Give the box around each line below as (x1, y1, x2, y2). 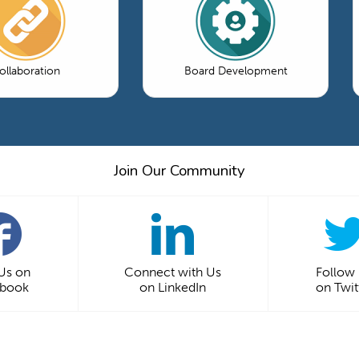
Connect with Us (124, 264, 221, 280)
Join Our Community (114, 160, 245, 181)
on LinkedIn (139, 280, 206, 295)
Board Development (184, 64, 288, 78)
